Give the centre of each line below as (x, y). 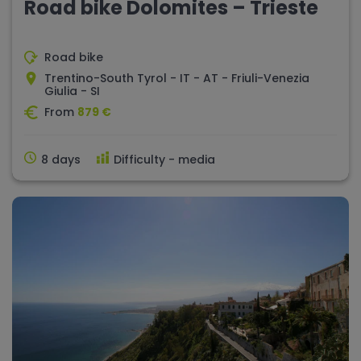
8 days (61, 159)
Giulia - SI (72, 91)
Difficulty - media (164, 159)
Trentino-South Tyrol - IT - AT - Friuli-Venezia (177, 78)
